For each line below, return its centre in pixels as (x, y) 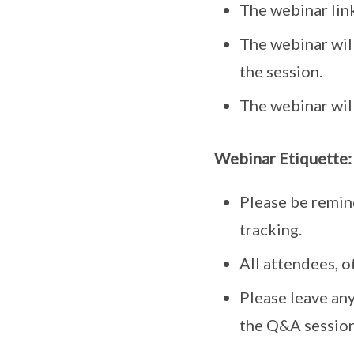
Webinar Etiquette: (282, 158)
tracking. (270, 229)
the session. (281, 71)
